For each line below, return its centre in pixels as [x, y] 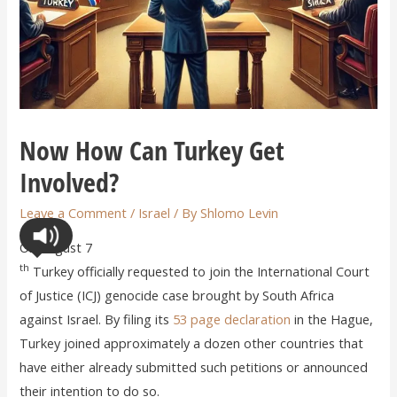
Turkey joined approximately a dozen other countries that [192, 343]
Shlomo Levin [240, 213]
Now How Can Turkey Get [152, 151]
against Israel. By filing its [97, 319]
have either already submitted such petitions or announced [194, 366]
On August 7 [56, 247]
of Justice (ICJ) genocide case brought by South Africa [177, 295]
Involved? [70, 183]
